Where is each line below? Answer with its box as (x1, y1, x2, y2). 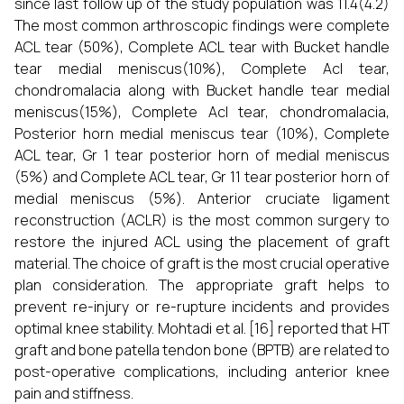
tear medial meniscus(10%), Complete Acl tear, (14, 59, 390, 78)
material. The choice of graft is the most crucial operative (14, 253, 390, 273)
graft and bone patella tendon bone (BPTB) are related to (14, 340, 390, 360)
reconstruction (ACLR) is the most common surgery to (14, 210, 390, 230)
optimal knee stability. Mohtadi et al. (14, 318, 247, 338)
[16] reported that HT (249, 318, 390, 338)
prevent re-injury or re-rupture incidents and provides (14, 297, 390, 317)
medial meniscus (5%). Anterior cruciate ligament (14, 188, 390, 208)
